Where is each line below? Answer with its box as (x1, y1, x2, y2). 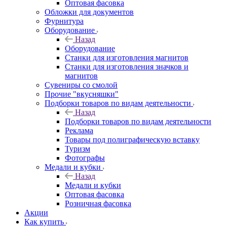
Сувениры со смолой (45, 80, 118, 89)
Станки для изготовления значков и (65, 62, 188, 71)
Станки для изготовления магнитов (65, 53, 188, 62)
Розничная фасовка (65, 199, 131, 208)
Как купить (24, 217, 64, 226)
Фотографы (65, 153, 105, 162)
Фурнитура (45, 16, 84, 25)
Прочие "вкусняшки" (45, 89, 119, 98)
